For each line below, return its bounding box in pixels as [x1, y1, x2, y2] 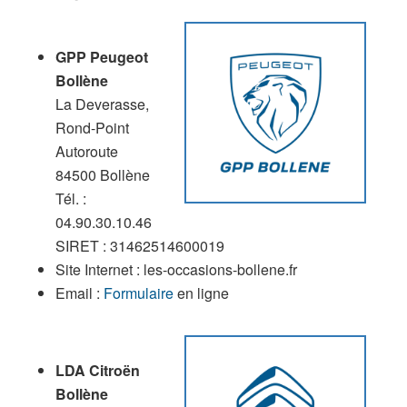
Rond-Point [55, 116, 129, 138]
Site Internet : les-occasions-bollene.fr [55, 258, 297, 280]
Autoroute [55, 140, 118, 162]
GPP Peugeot [55, 45, 148, 67]
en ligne [173, 282, 229, 303]
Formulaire [103, 282, 174, 303]
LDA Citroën [55, 359, 140, 381]
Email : [55, 282, 104, 303]
